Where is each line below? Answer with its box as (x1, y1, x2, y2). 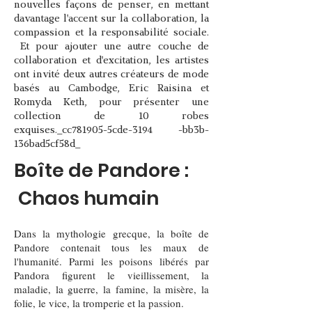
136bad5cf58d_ (14, 139, 80, 150)
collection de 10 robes (14, 111, 209, 122)
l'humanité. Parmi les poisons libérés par (14, 254, 209, 268)
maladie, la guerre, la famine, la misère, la (14, 282, 209, 296)
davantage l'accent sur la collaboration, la (14, 14, 209, 24)
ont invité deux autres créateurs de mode (14, 70, 209, 80)
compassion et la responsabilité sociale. (14, 28, 209, 38)
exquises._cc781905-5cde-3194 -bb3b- (14, 125, 209, 136)
